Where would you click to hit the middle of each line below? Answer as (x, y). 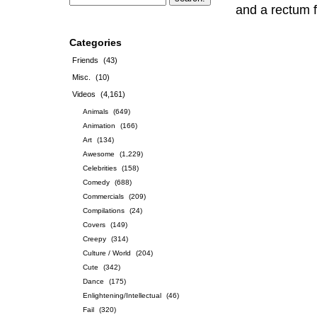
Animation (99, 126)
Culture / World (107, 253)
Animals (96, 111)
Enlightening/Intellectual (122, 295)
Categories (96, 42)
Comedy (96, 182)
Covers (94, 225)
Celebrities (100, 168)
